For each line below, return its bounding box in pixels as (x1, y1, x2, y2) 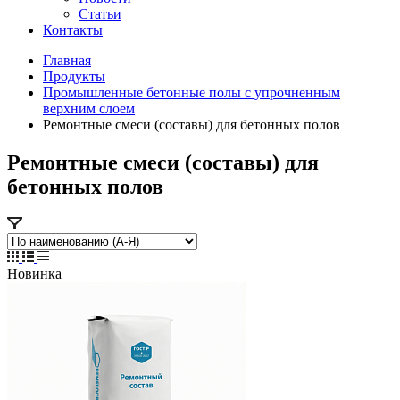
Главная (43, 53, 91, 68)
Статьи (79, 6, 121, 21)
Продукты (43, 69, 105, 84)
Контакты (43, 22, 103, 37)
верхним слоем (43, 101, 135, 116)
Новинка (7, 265, 62, 281)
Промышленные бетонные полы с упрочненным (43, 85, 340, 100)
